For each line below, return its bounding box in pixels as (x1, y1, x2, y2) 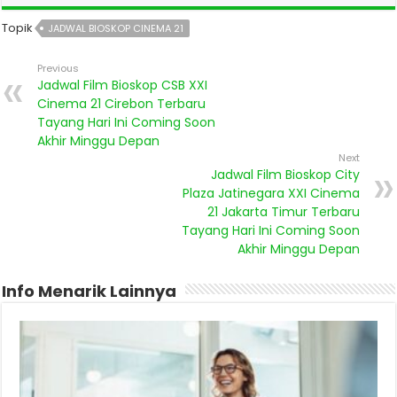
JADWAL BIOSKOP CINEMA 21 (48, 20, 184, 35)
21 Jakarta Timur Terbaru (206, 202, 360, 221)
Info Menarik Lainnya (2, 279, 177, 302)
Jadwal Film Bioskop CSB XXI (37, 75, 208, 94)
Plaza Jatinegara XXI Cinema (182, 183, 360, 202)
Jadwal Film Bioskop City (210, 165, 360, 183)
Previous (37, 60, 80, 75)
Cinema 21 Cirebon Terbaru (37, 94, 206, 113)
